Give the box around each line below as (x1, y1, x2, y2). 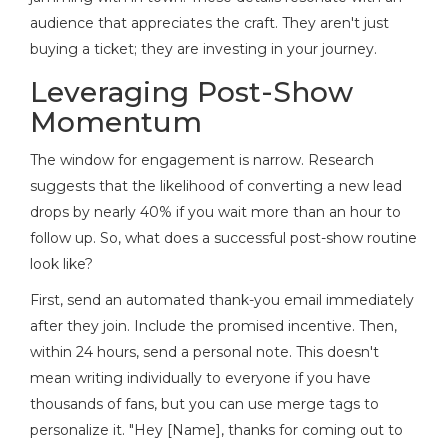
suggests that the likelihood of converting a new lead (30, 176, 402, 195)
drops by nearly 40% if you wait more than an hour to (30, 202, 401, 221)
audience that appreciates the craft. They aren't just (30, 13, 389, 32)
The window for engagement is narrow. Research (30, 150, 374, 169)
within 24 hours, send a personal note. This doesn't (30, 342, 379, 361)
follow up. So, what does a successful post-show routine (30, 228, 417, 247)
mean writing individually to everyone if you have (30, 368, 371, 387)
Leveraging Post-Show (30, 74, 353, 109)
